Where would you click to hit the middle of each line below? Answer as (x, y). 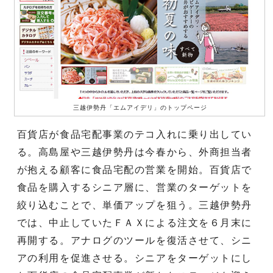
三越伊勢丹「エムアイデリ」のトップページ (140, 107)
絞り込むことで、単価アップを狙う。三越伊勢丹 (135, 205)
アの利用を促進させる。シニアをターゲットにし (135, 258)
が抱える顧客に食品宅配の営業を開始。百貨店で (135, 169)
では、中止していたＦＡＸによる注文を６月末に (135, 222)
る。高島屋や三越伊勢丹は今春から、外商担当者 (135, 152)
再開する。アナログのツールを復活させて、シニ (135, 240)
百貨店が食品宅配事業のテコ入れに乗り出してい (135, 134)
